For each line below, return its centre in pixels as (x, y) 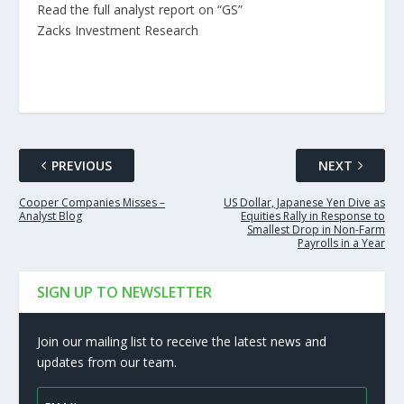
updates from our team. (106, 362)
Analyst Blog (50, 216)
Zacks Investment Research (117, 30)
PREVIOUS (81, 165)
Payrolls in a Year (342, 243)
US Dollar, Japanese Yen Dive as (305, 202)
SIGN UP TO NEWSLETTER (124, 292)
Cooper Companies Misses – (92, 202)
